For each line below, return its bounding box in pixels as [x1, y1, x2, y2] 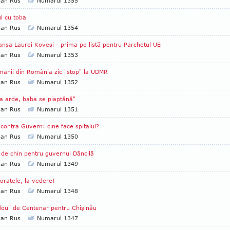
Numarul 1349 [37, 160, 78, 167]
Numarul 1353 [37, 51, 78, 58]
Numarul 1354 [37, 24, 78, 31]
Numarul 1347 [37, 215, 78, 221]
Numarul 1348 [37, 187, 78, 194]
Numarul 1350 [37, 133, 78, 140]
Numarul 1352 [37, 79, 78, 85]
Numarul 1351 [37, 106, 78, 112]
